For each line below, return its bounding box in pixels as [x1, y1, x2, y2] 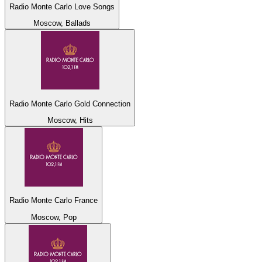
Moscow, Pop [30, 212, 77, 222]
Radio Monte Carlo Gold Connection [9, 99, 130, 108]
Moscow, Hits [47, 115, 93, 125]
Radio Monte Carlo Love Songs [9, 2, 115, 11]
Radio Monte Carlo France [9, 196, 98, 205]
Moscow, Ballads [33, 19, 91, 28]
